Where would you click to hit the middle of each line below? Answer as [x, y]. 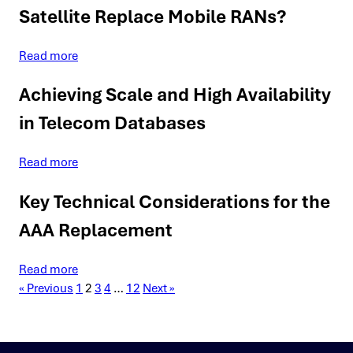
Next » [159, 289]
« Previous [46, 289]
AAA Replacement [96, 230]
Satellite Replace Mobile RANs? [152, 16]
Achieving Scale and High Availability [175, 95]
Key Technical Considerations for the [175, 202]
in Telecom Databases [112, 123]
